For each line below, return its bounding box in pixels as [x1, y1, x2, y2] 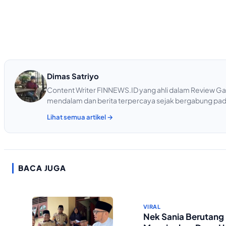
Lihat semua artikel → [47, 113, 113, 122]
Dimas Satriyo [47, 71, 99, 81]
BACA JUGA [18, 163, 67, 173]
